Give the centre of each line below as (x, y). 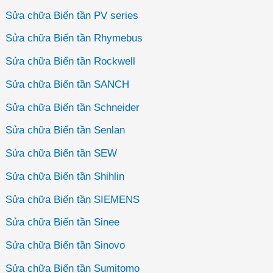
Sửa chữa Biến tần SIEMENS (73, 199)
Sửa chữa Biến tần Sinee (63, 222)
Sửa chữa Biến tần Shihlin (65, 176)
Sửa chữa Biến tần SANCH (68, 84)
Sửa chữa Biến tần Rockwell (71, 62)
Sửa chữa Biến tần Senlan (66, 130)
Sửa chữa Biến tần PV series (72, 15)
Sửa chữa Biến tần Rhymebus (74, 38)
